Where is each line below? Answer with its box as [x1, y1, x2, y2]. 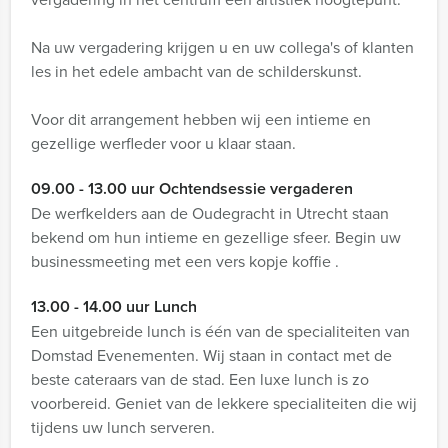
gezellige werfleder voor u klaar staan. [31, 132, 296, 155]
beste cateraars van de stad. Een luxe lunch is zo [31, 368, 369, 391]
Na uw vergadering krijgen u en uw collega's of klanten [31, 36, 414, 59]
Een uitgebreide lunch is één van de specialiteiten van [31, 320, 410, 343]
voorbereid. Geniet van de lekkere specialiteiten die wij [31, 392, 417, 415]
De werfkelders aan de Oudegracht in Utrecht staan [31, 202, 389, 225]
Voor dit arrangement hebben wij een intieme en [31, 108, 371, 131]
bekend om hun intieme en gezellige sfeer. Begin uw [31, 226, 401, 249]
